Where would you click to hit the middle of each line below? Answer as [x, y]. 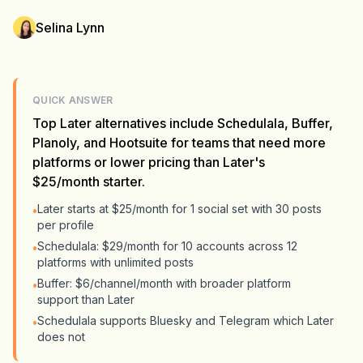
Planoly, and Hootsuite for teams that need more [179, 143]
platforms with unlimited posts [115, 262]
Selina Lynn [70, 28]
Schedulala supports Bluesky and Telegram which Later [186, 320]
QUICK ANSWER [73, 100]
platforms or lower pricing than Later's [149, 162]
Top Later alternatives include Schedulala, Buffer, [183, 123]
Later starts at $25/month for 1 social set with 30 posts [179, 209]
